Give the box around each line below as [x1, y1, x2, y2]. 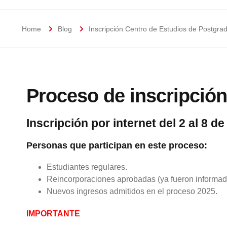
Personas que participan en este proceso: [26, 140, 207, 150]
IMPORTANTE [26, 209, 80, 218]
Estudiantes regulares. [47, 163, 127, 171]
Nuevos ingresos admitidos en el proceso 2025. [47, 187, 219, 196]
